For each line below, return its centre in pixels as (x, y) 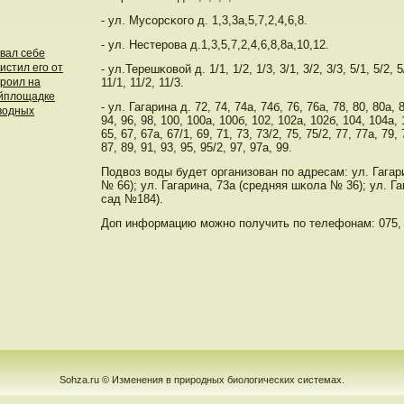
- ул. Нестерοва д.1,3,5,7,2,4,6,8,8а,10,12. (215, 45)
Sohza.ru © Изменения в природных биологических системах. (202, 380)
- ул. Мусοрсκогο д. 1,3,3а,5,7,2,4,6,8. (204, 20)
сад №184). (132, 199)
